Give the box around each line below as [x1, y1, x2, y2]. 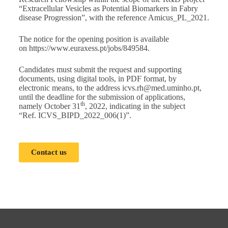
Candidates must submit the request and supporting [18, 65, 182, 74]
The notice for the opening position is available [18, 35, 169, 43]
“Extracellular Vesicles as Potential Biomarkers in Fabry [18, 4, 198, 13]
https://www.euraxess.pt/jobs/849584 [28, 44, 148, 52]
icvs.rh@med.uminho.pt [122, 83, 199, 92]
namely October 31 [18, 102, 80, 110]
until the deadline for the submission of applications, [18, 93, 185, 101]
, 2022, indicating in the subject [84, 102, 185, 110]
